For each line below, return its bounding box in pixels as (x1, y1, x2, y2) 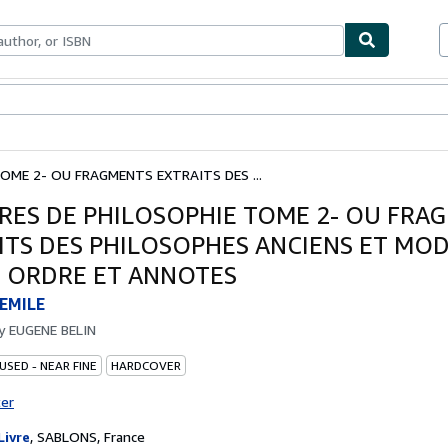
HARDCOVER (111, 357, 181, 373)
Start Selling (137, 92, 216, 109)
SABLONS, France (37, 427, 145, 445)
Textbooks (25, 92, 93, 109)
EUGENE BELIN (9, 320, 96, 338)
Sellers (93, 92, 137, 109)
